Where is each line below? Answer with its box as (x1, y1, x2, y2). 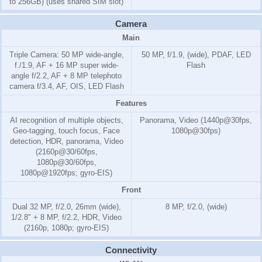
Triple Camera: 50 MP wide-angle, (9, 50, 124, 60)
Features (115, 99, 147, 108)
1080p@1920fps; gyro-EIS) (20, 168, 112, 178)
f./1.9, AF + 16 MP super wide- (14, 61, 119, 70)
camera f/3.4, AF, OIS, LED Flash (9, 82, 124, 91)
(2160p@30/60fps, (35, 147, 98, 157)
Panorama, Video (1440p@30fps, (140, 116, 252, 125)
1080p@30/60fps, (36, 158, 96, 167)
